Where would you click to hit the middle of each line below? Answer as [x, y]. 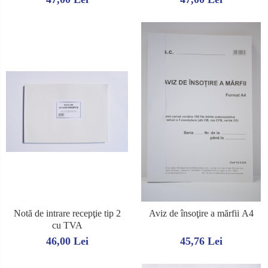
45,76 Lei [201, 241]
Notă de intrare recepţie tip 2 [67, 213]
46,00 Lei [67, 241]
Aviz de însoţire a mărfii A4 [201, 213]
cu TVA [67, 225]
